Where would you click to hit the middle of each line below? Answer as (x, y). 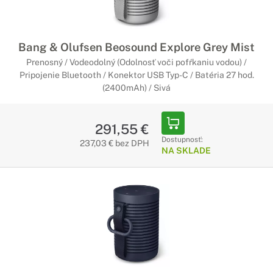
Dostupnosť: (182, 140)
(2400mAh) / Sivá (136, 88)
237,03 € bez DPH (114, 143)
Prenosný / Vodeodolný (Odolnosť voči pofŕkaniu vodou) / (136, 62)
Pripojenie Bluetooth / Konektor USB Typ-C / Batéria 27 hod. (136, 75)
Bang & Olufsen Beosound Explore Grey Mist (136, 47)
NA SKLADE (186, 151)
